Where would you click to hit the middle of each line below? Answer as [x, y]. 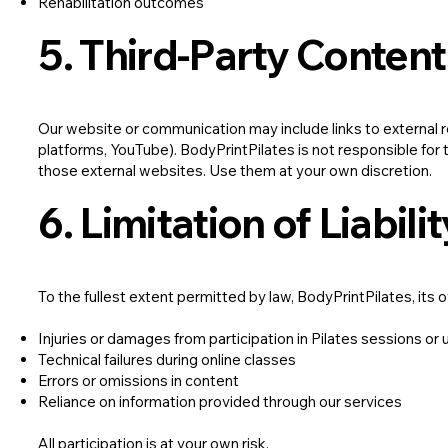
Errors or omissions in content [139, 381]
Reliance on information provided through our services [220, 402]
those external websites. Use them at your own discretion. [235, 171]
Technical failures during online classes [167, 360]
